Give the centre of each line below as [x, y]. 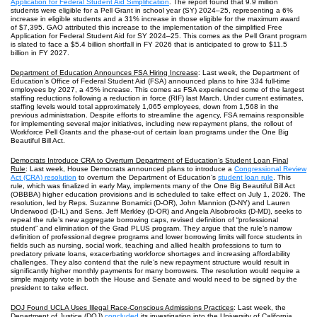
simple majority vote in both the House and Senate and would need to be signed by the [154, 279]
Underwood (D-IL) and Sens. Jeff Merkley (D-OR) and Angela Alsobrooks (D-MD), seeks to [156, 211]
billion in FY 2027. [40, 53]
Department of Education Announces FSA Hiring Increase [104, 73]
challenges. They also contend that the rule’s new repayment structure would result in [150, 262]
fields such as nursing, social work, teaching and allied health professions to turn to [146, 245]
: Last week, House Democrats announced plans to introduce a [130, 169]
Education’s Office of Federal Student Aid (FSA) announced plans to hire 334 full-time [150, 81]
